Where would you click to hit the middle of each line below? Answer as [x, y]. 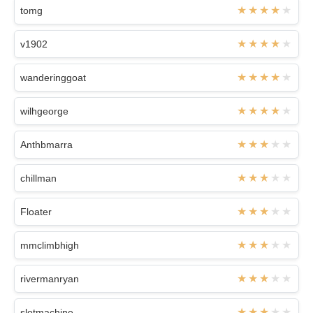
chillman [38, 178]
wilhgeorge [44, 111]
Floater [36, 211]
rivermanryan [50, 278]
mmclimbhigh [50, 245]
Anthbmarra [46, 144]
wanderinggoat [53, 77]
